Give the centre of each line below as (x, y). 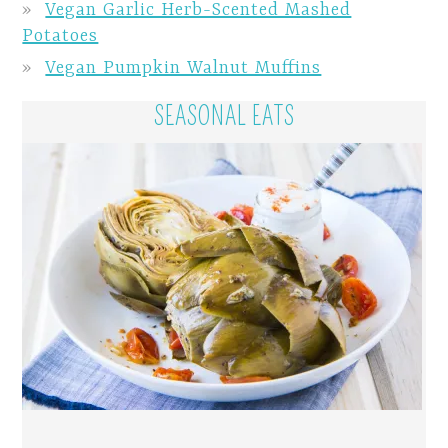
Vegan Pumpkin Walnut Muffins (183, 67)
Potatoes (60, 35)
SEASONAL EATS (224, 116)
